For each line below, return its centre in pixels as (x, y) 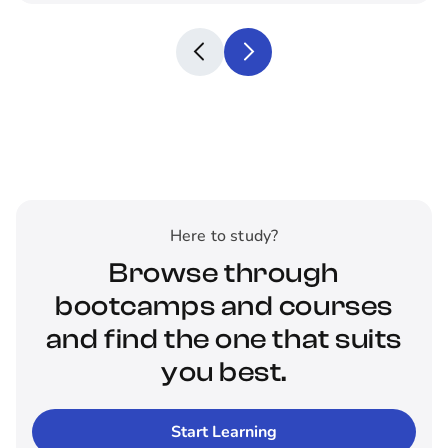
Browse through (224, 272)
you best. (223, 371)
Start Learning (223, 431)
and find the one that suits (224, 338)
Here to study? (224, 235)
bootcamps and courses (224, 305)
